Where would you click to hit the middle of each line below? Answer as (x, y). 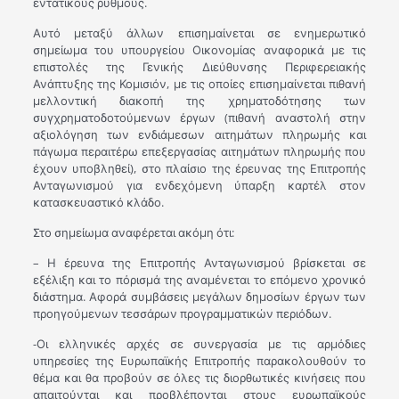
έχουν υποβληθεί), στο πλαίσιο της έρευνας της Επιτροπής (199, 168)
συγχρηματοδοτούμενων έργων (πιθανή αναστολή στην (199, 118)
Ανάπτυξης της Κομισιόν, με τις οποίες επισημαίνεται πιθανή (199, 84)
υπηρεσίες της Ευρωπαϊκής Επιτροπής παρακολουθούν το (199, 361)
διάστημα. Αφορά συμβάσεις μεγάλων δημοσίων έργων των (199, 297)
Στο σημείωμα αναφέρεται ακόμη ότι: (133, 232)
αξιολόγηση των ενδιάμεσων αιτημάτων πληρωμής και (199, 134)
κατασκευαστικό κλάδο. (98, 202)
